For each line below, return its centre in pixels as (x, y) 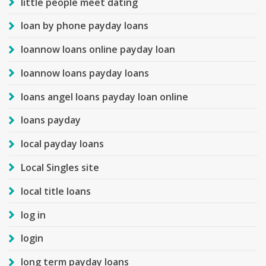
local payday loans (62, 144)
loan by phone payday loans (85, 26)
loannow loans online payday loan (98, 50)
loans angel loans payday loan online (104, 96)
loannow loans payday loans (85, 73)
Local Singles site (60, 168)
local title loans (56, 191)
